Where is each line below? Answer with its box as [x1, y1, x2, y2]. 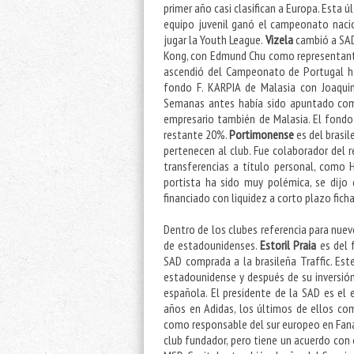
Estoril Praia [260, 237, 320, 254]
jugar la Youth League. [164, 32, 265, 48]
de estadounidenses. [164, 237, 261, 254]
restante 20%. [164, 126, 230, 143]
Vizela [265, 32, 296, 48]
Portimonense [229, 126, 297, 143]
